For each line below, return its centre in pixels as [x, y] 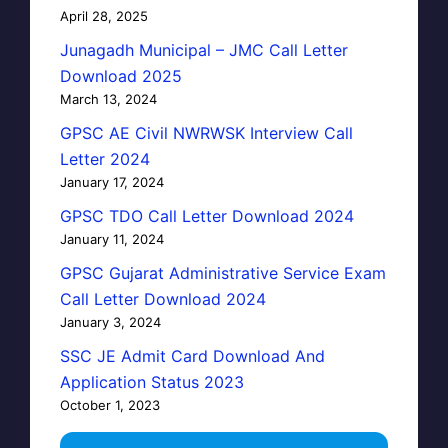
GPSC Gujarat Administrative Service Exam [223, 272]
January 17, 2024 [112, 181]
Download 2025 [121, 75]
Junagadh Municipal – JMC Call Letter [204, 49]
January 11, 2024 [112, 238]
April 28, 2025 [104, 15]
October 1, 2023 [110, 404]
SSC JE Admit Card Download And [192, 355]
